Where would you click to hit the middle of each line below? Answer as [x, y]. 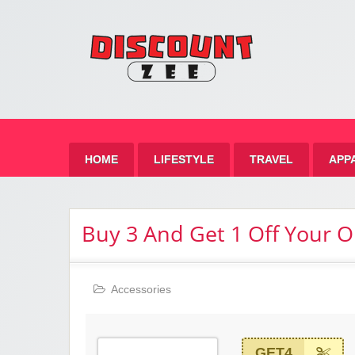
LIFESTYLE [184, 159]
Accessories [141, 290]
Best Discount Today [120, 97]
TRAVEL [271, 159]
